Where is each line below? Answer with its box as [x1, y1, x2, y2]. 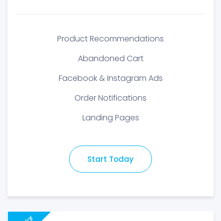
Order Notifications [74, 92, 147, 104]
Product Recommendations [57, 33, 164, 44]
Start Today [87, 154, 134, 164]
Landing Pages [82, 112, 139, 123]
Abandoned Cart [77, 53, 144, 64]
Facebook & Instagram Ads [58, 73, 163, 84]
